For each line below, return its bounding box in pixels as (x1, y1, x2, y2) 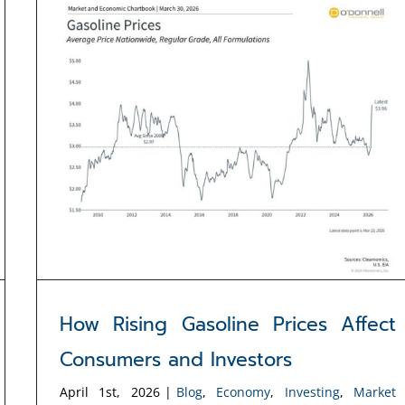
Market (353, 382, 397, 400)
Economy (216, 382, 271, 400)
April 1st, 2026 (60, 382, 160, 400)
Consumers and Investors (60, 344, 292, 374)
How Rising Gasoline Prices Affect (60, 309, 396, 339)
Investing (284, 382, 340, 400)
